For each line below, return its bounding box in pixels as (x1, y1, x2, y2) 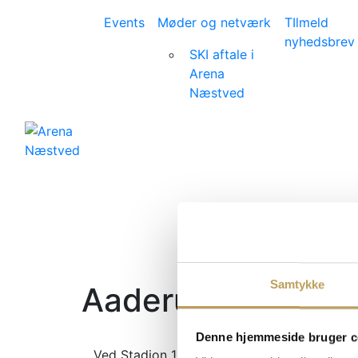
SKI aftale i (189, 46, 255, 62)
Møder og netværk (157, 14, 272, 30)
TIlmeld (284, 14, 329, 30)
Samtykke (269, 277, 325, 292)
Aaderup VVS (82, 280, 287, 320)
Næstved (189, 85, 245, 101)
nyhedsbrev (284, 34, 356, 50)
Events (104, 14, 145, 30)
